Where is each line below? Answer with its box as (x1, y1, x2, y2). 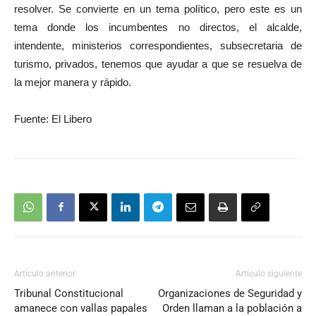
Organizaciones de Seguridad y (158, 286, 302, 300)
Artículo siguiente (236, 268, 302, 279)
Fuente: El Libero (14, 112, 92, 125)
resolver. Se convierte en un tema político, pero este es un (14, 2, 302, 15)
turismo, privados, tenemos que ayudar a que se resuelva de (14, 57, 302, 70)
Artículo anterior (14, 268, 75, 279)
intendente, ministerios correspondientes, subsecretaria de (14, 39, 302, 51)
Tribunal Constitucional (14, 286, 123, 300)
